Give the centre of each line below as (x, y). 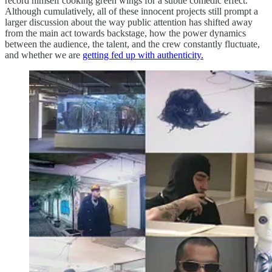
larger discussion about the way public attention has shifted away (129, 22)
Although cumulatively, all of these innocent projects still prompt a (131, 11)
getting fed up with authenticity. (143, 55)
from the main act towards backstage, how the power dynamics (125, 33)
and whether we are (44, 55)
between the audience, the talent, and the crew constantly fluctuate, (132, 44)
